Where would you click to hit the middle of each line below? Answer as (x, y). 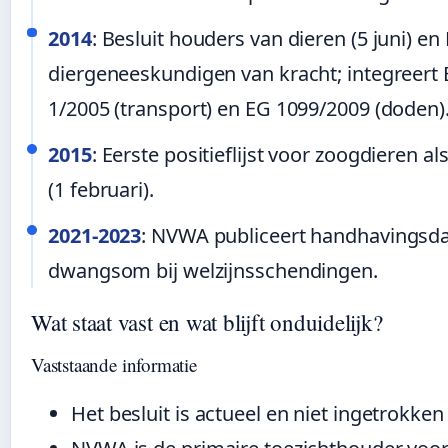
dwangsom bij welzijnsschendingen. (213, 271)
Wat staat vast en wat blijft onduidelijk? (207, 321)
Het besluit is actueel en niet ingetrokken (257, 414)
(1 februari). (101, 189)
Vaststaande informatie (114, 365)
